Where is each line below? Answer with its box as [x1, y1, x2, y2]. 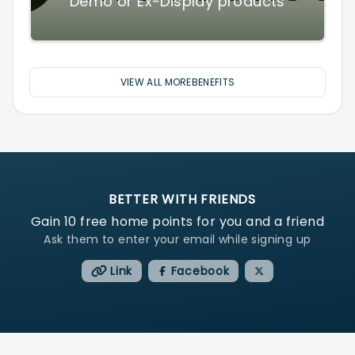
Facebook [167, 263, 230, 279]
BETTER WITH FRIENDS [108, 190, 257, 208]
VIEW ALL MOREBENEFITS [120, 75, 235, 89]
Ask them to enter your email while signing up [44, 231, 311, 247]
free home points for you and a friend [76, 212, 324, 231]
